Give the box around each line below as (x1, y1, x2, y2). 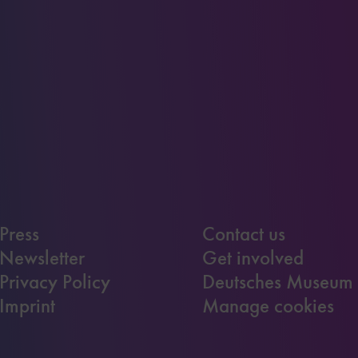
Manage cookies (202, 293, 335, 318)
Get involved (202, 245, 304, 270)
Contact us (202, 221, 286, 246)
